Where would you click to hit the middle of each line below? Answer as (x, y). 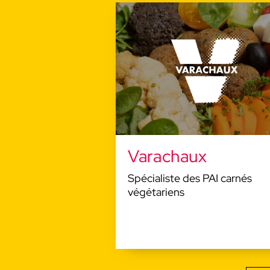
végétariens (156, 192)
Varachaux (168, 156)
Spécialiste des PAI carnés (190, 178)
